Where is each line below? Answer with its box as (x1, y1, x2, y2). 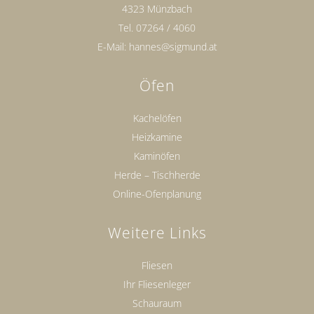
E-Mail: (97, 40, 129, 54)
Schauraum (132, 296, 182, 310)
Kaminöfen (134, 149, 180, 163)
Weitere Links (107, 223, 207, 243)
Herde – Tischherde (114, 168, 200, 182)
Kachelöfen (132, 111, 182, 125)
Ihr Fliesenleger (123, 278, 191, 292)
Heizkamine (132, 130, 182, 144)
